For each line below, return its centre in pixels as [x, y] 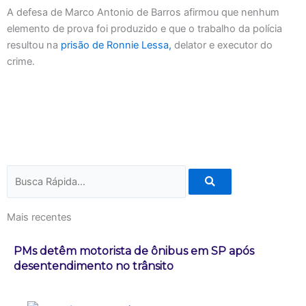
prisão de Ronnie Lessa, [116, 45]
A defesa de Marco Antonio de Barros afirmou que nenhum [143, 12]
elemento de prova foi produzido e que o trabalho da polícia [144, 28]
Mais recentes [39, 217]
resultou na [34, 45]
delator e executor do [222, 45]
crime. [21, 61]
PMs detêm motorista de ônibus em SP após [134, 251]
